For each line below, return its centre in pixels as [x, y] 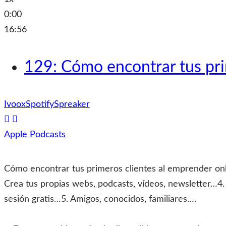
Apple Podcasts [35, 135]
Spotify [40, 104]
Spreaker [72, 104]
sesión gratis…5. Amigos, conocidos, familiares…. [100, 199]
